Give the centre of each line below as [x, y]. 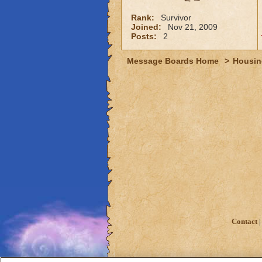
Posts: [145, 36]
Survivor [176, 18]
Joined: [147, 27]
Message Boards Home [174, 61]
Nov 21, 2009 [192, 27]
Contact [244, 222]
